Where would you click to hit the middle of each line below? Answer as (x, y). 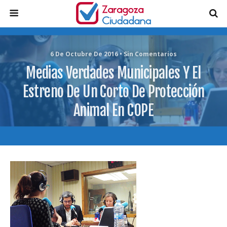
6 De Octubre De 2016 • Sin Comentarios (113, 54)
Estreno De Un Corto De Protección (113, 92)
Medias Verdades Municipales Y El (113, 73)
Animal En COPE (113, 110)
